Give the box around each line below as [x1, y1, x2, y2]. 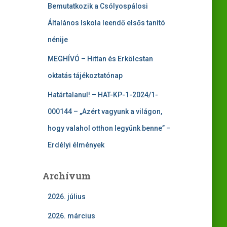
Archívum [42, 170, 91, 182]
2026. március [47, 212, 95, 220]
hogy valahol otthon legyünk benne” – [47, 124, 171, 133]
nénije [47, 35, 68, 44]
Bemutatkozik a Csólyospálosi [47, 2, 148, 11]
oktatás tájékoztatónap [47, 71, 123, 80]
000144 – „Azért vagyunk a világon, [47, 107, 162, 116]
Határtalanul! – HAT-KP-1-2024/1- [47, 91, 158, 99]
